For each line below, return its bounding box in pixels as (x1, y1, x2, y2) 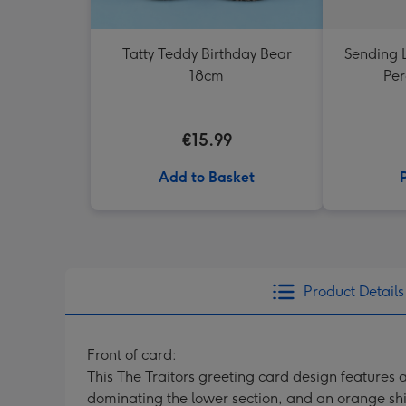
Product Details (303, 283, 404, 300)
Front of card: (87, 346, 177, 363)
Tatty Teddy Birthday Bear (121, 45, 292, 63)
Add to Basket (159, 169, 255, 186)
